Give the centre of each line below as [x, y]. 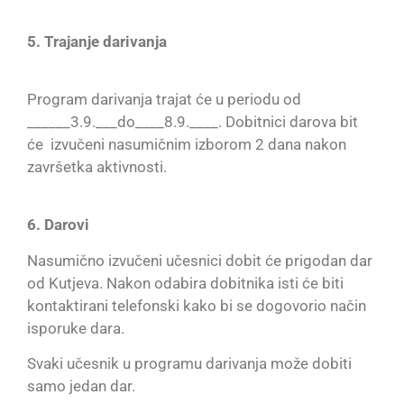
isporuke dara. [76, 328]
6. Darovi [58, 225]
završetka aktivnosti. [97, 167]
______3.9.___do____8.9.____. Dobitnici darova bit [193, 122]
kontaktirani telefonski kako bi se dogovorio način [197, 305]
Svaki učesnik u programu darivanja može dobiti [189, 364]
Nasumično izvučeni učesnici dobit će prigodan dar [200, 260]
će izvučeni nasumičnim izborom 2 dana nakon [187, 145]
